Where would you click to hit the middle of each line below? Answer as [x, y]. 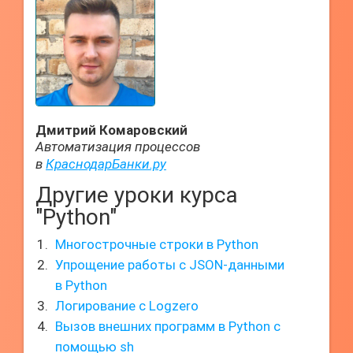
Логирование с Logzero [127, 306]
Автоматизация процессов [118, 147]
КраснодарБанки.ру [106, 164]
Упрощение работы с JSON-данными [170, 265]
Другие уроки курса [137, 195]
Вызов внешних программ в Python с [168, 326]
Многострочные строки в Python [157, 244]
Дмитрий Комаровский [111, 130]
